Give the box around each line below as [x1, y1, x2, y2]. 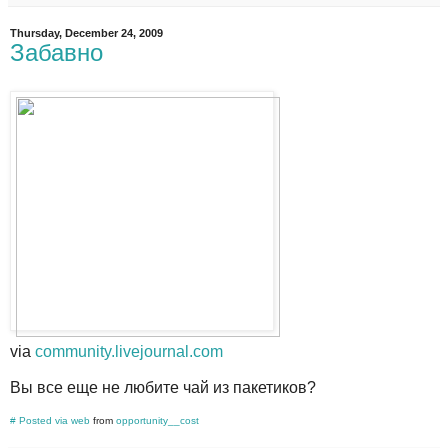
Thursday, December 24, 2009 [10, 27, 163, 40]
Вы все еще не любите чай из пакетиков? [10, 379, 316, 397]
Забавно [10, 39, 103, 67]
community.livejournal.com [35, 343, 223, 361]
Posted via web [19, 414, 90, 426]
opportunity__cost [116, 414, 199, 426]
